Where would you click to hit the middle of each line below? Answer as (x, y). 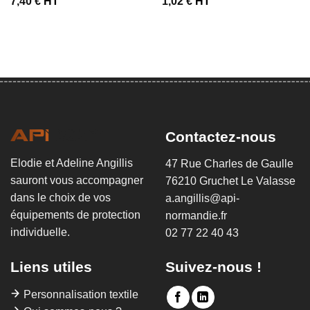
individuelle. (40, 232)
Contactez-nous (221, 137)
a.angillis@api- (202, 199)
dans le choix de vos (61, 198)
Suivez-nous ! (213, 267)
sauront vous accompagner (77, 181)
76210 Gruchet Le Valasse (230, 181)
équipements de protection (75, 215)
